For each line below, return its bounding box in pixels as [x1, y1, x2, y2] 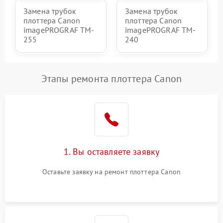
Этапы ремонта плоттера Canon [41, 72, 182, 85]
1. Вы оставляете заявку [63, 145, 160, 157]
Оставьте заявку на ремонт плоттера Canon [42, 167, 181, 176]
